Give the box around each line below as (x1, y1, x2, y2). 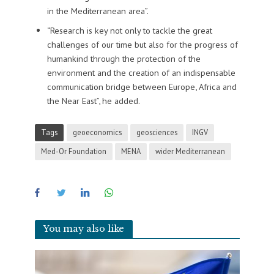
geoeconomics (72, 127, 122, 137)
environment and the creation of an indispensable (46, 66, 235, 78)
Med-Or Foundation (40, 146, 106, 156)
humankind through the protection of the (46, 52, 201, 64)
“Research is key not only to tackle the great (46, 24, 212, 36)
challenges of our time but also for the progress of (46, 38, 238, 50)
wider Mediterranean (155, 146, 225, 156)
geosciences (136, 127, 177, 137)
